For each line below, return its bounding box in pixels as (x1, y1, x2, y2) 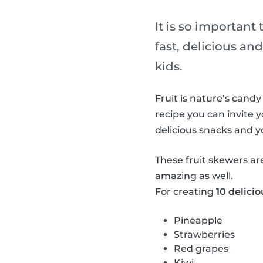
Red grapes (174, 243, 228, 255)
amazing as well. (155, 170, 233, 182)
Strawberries (174, 229, 235, 241)
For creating (155, 186, 216, 198)
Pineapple (174, 215, 222, 227)
